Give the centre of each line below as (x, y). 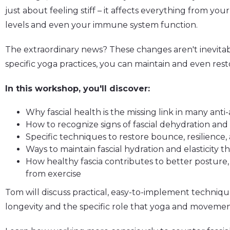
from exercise (53, 174)
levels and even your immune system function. (102, 25)
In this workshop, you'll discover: (78, 88)
